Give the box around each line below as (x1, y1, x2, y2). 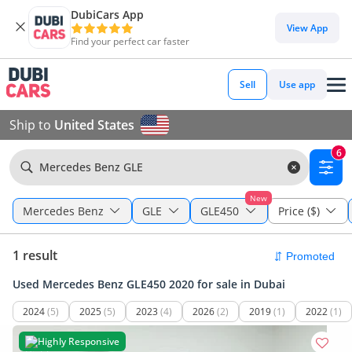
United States (54, 116, 134, 134)
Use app (279, 78, 315, 91)
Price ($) (277, 203, 320, 218)
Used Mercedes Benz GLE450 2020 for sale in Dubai (13, 277, 285, 291)
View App (287, 20, 328, 35)
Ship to (9, 116, 54, 134)
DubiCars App (71, 7, 144, 22)
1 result (13, 247, 57, 264)
